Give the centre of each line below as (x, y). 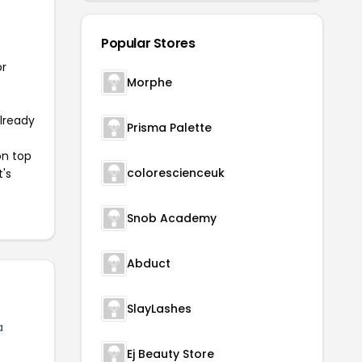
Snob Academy (172, 218)
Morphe (149, 82)
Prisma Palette (169, 128)
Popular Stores (148, 43)
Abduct (149, 263)
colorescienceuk (176, 173)
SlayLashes (159, 309)
